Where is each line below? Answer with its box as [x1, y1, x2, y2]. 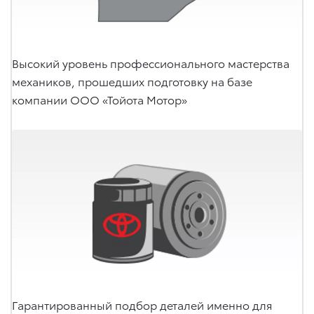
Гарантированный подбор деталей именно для [12, 296, 273, 313]
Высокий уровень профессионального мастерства [12, 54, 289, 71]
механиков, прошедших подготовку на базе [12, 72, 252, 89]
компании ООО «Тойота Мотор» [12, 90, 187, 107]
